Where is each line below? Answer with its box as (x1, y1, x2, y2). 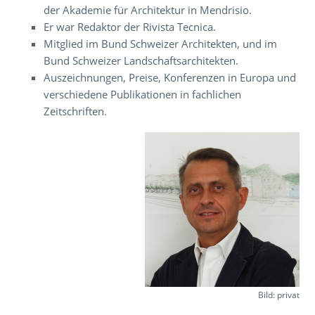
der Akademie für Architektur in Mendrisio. (44, 2, 252, 17)
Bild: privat (257, 288, 300, 301)
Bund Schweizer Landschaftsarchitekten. (44, 53, 239, 67)
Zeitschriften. (44, 103, 108, 118)
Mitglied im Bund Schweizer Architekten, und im (44, 36, 278, 51)
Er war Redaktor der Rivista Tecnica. (44, 19, 217, 34)
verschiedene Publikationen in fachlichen (44, 86, 242, 101)
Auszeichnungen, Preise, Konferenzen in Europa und (44, 70, 297, 84)
